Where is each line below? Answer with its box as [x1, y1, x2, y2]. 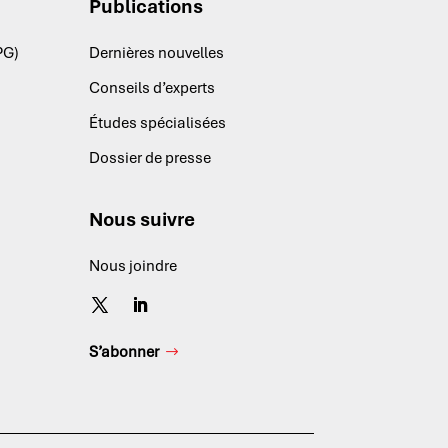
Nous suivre [89, 207, 196, 233]
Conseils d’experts [89, 78, 216, 99]
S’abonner [89, 342, 160, 363]
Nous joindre [89, 256, 178, 277]
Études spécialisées [89, 113, 227, 134]
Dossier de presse [89, 148, 212, 169]
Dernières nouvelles [89, 43, 225, 64]
